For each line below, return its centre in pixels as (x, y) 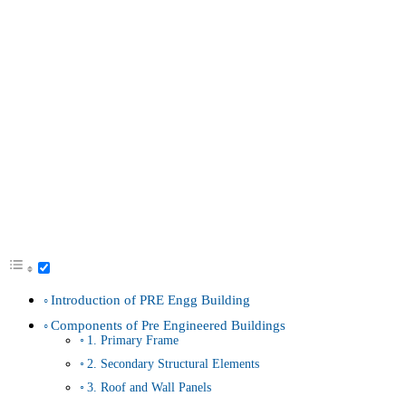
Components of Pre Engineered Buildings (169, 324)
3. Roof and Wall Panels (149, 387)
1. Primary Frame (132, 340)
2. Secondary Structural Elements (173, 363)
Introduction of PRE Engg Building (151, 299)
